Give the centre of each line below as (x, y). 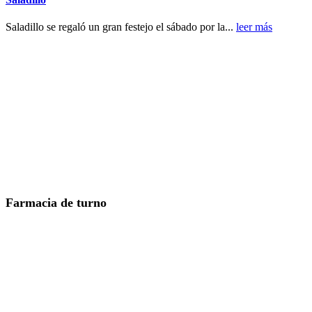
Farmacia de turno (56, 202)
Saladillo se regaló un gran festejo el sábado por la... (121, 26)
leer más (254, 26)
